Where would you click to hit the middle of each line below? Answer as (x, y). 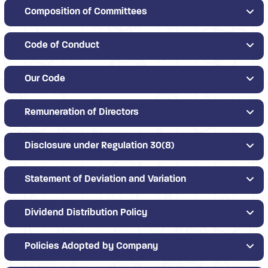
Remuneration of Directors (82, 112)
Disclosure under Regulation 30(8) (100, 146)
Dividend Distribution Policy (86, 213)
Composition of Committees (86, 12)
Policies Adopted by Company (91, 246)
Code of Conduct (62, 45)
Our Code (45, 79)
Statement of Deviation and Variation (105, 179)
